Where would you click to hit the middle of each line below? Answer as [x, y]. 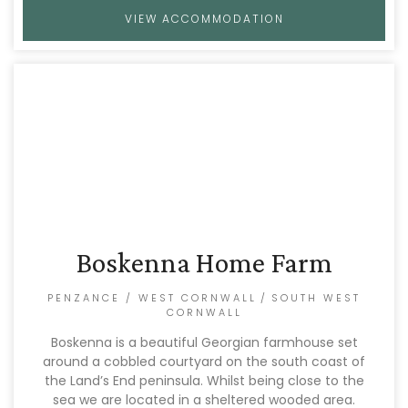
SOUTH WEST [316, 298]
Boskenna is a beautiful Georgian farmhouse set [204, 342]
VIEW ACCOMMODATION [204, 19]
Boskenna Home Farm [204, 262]
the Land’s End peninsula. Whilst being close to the [204, 381]
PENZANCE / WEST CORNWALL [152, 298]
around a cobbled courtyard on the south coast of [204, 362]
